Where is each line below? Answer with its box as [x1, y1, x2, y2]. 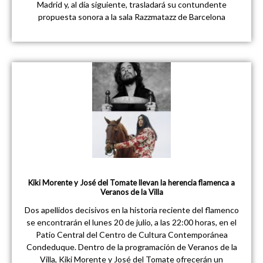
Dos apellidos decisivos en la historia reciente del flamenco [24, 205, 239, 215]
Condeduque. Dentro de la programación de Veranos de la [26, 242, 237, 252]
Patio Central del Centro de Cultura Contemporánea [35, 230, 228, 240]
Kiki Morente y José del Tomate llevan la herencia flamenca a [28, 178, 235, 187]
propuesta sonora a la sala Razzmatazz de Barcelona [38, 12, 225, 22]
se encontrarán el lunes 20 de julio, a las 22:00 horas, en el [26, 217, 237, 227]
